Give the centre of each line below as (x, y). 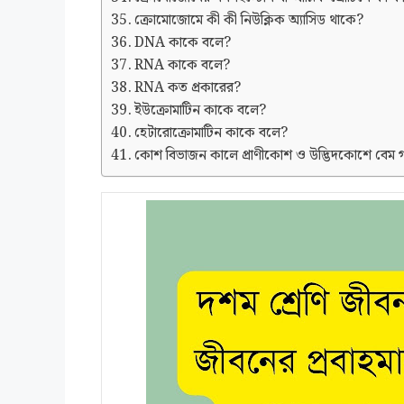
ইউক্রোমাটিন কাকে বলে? (201, 111)
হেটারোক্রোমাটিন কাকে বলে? (211, 133)
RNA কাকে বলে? (183, 66)
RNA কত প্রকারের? (188, 88)
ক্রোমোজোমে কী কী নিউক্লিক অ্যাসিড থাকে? (249, 21)
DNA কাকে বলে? (183, 43)
